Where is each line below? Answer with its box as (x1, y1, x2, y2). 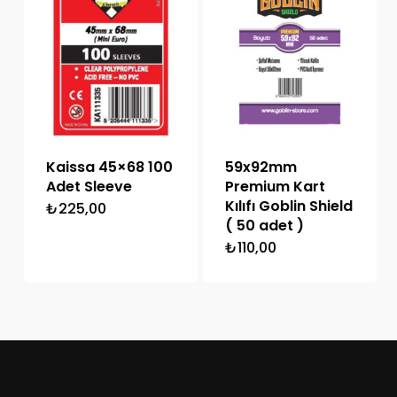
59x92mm (224, 157, 297, 178)
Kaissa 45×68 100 (45, 157, 173, 178)
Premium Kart (224, 176, 325, 198)
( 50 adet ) (224, 215, 304, 237)
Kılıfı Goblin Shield (224, 196, 353, 217)
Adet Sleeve (45, 176, 132, 198)
